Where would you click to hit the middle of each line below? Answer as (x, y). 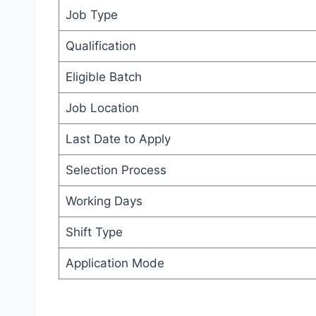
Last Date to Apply (118, 139)
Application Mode (115, 263)
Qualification (101, 46)
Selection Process (116, 170)
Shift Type (94, 232)
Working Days (104, 201)
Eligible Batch (103, 77)
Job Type (91, 15)
